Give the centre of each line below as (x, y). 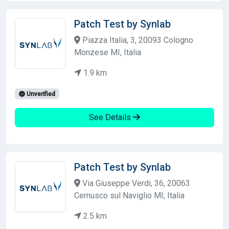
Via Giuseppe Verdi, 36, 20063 (135, 183)
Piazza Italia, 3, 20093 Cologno (137, 40)
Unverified (40, 94)
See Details (111, 117)
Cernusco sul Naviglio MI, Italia (129, 195)
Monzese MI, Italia (108, 52)
